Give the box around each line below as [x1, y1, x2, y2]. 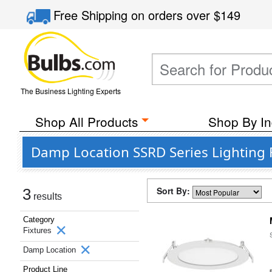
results [31, 191, 62, 202]
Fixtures [23, 226, 54, 235]
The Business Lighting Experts [20, 86, 121, 96]
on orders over [131, 6, 214, 24]
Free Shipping [53, 6, 132, 24]
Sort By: [157, 185, 192, 197]
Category [23, 215, 55, 224]
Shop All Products [35, 112, 138, 131]
